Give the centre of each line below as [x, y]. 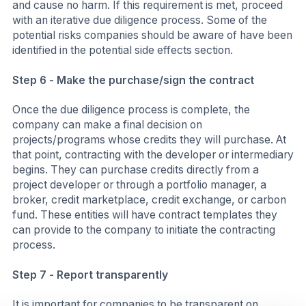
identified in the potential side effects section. [123, 51]
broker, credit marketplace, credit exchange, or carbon [149, 200]
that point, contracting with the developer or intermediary [153, 155]
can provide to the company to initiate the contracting [144, 230]
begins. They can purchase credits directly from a [136, 170]
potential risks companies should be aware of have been [152, 36]
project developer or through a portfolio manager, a [139, 185]
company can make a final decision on [107, 125]
